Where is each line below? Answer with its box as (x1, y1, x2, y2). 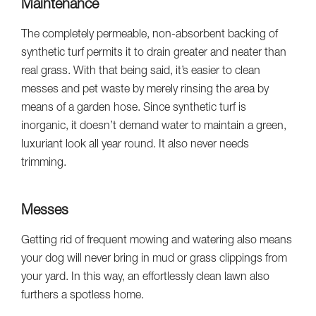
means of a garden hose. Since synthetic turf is (21, 102, 246, 114)
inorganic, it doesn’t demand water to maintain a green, (21, 121, 286, 133)
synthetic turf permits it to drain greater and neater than (21, 47, 286, 59)
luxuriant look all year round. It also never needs (21, 139, 249, 151)
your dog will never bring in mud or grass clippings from (21, 253, 287, 265)
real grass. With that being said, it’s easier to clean (21, 66, 260, 78)
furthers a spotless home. (21, 290, 144, 302)
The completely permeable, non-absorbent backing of (21, 29, 278, 41)
